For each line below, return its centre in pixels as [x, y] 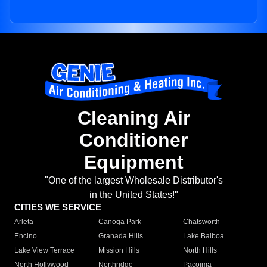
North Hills [200, 251]
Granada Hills [121, 236]
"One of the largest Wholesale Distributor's [133, 181]
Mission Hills [119, 251]
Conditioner [133, 140]
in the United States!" [133, 195]
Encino [26, 236]
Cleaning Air [133, 118]
